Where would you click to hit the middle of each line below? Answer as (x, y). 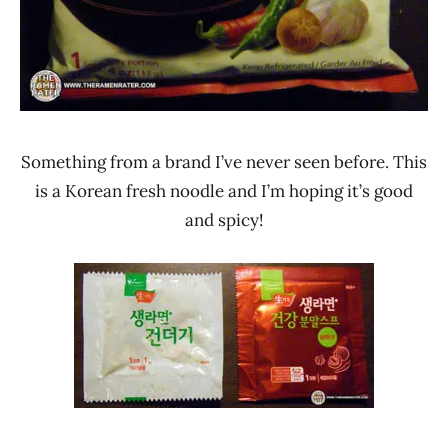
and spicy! (224, 220)
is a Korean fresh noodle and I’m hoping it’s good (224, 191)
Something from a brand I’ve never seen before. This (224, 162)
